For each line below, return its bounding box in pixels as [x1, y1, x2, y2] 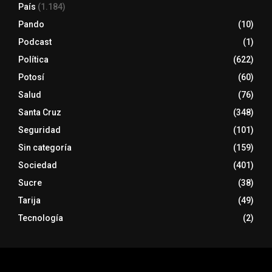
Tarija [18, 195, 41, 206]
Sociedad [18, 160, 57, 171]
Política [18, 55, 49, 65]
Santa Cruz [18, 107, 61, 118]
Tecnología [18, 213, 63, 223]
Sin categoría [18, 143, 72, 153]
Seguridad [18, 125, 61, 135]
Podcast [18, 37, 52, 47]
